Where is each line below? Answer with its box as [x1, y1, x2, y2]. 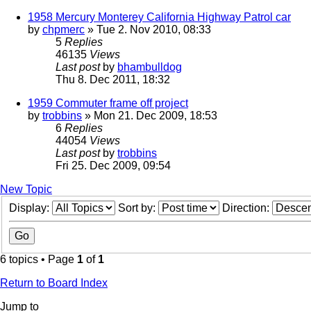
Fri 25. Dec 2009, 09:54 [56, 160, 171, 172]
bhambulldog [117, 61, 182, 74]
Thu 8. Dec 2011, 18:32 [56, 74, 170, 86]
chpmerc [42, 24, 85, 36]
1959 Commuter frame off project [28, 97, 188, 110]
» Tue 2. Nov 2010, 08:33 [85, 24, 211, 36]
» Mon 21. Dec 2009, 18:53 [82, 110, 217, 122]
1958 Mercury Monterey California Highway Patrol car [28, 11, 291, 24]
